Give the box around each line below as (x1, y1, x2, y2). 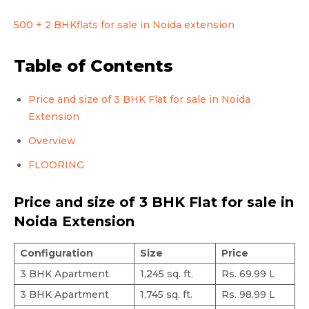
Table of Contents (14, 55, 173, 76)
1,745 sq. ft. (140, 288, 192, 301)
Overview (28, 134, 76, 147)
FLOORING (28, 158, 84, 171)
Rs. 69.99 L (221, 267, 275, 280)
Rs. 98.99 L (221, 288, 275, 301)
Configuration (20, 246, 93, 259)
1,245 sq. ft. (140, 267, 193, 280)
